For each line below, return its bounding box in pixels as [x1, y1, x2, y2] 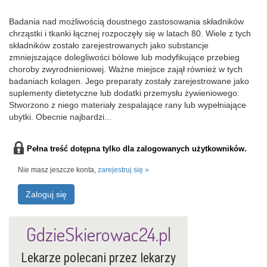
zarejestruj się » [98, 166, 149, 174]
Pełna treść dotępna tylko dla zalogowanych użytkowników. [27, 144, 247, 153]
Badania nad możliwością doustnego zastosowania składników [9, 17, 244, 26]
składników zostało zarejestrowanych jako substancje [9, 41, 209, 50]
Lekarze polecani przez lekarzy [21, 250, 176, 265]
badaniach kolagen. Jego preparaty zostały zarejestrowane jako [9, 76, 249, 86]
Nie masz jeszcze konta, [18, 166, 98, 174]
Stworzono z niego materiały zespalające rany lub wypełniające [9, 100, 246, 110]
